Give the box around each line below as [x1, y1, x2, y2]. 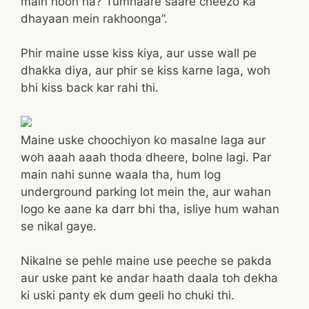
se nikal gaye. [21, 219, 97, 233]
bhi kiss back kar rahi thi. [21, 81, 159, 94]
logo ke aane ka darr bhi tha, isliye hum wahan [21, 201, 279, 216]
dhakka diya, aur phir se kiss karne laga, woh [21, 63, 270, 77]
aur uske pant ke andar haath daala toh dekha [21, 271, 278, 285]
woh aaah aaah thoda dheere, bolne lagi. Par [21, 150, 271, 164]
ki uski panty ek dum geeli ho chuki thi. [21, 288, 235, 302]
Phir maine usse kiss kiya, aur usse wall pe [21, 46, 257, 60]
